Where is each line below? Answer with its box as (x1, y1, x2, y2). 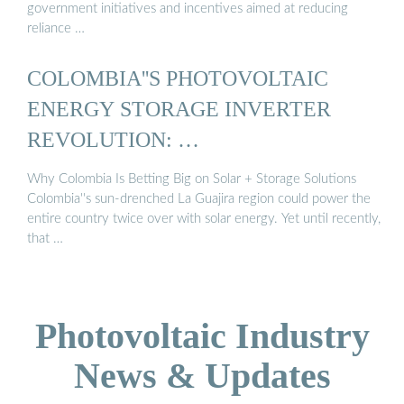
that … (27, 231, 63, 245)
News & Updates (73, 354, 331, 396)
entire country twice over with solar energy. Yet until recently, (27, 211, 381, 225)
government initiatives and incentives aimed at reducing (27, 2, 348, 16)
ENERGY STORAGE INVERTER (27, 96, 331, 122)
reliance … (27, 22, 85, 36)
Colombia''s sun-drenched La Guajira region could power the (27, 191, 371, 206)
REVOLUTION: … (27, 127, 199, 152)
